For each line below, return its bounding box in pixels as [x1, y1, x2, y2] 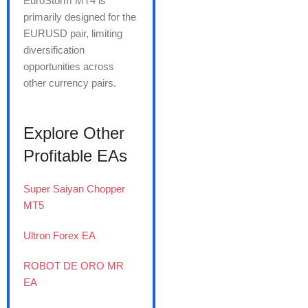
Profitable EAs [23, 146, 127, 166]
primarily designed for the [23, 11, 136, 23]
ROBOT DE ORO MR [23, 260, 124, 272]
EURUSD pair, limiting [23, 27, 122, 40]
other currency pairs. [23, 77, 116, 89]
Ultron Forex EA [23, 230, 96, 242]
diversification [23, 44, 85, 56]
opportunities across [23, 60, 114, 73]
